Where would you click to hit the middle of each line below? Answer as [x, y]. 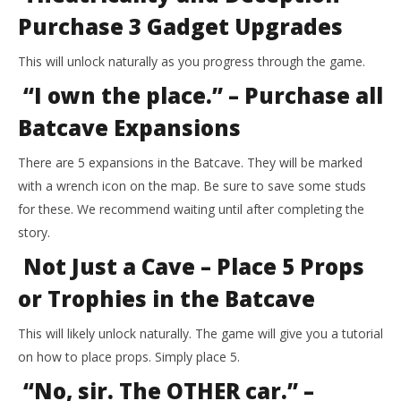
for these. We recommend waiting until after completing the [191, 209]
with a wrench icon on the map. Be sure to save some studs [192, 186]
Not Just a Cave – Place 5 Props [191, 267]
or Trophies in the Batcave [166, 299]
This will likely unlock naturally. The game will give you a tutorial [200, 334]
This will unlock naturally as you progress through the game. [192, 62]
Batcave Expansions [129, 128]
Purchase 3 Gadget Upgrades [180, 27]
